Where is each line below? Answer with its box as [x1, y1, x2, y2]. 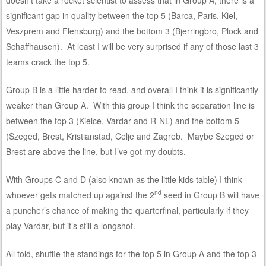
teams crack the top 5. [6, 55, 90, 68]
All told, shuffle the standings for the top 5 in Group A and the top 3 [6, 247, 257, 259]
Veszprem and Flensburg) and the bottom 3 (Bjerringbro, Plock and [6, 24, 259, 37]
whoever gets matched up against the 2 [6, 188, 155, 201]
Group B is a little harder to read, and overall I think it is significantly [6, 83, 259, 96]
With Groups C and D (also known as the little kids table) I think [6, 173, 243, 185]
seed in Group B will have [161, 188, 260, 201]
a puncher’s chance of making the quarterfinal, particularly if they [6, 204, 249, 216]
